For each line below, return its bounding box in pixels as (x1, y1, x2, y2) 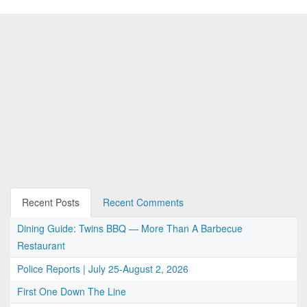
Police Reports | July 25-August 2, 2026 (17, 262, 188, 276)
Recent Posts (22, 195, 79, 210)
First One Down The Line (17, 284, 126, 299)
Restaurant (17, 238, 65, 253)
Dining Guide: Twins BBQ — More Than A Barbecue (17, 221, 243, 236)
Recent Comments (103, 195, 184, 210)
